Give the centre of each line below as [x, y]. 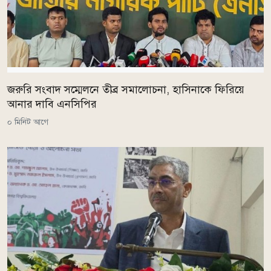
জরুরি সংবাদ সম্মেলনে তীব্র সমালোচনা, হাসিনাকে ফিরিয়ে [126, 89]
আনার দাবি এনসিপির [52, 104]
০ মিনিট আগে [28, 122]
